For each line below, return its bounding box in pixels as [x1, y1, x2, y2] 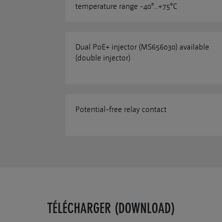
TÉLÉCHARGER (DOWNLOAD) [47, 200, 175, 217]
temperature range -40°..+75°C [75, 1, 177, 11]
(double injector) [75, 53, 130, 62]
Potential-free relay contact [75, 105, 166, 114]
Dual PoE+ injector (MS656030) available [75, 42, 209, 52]
